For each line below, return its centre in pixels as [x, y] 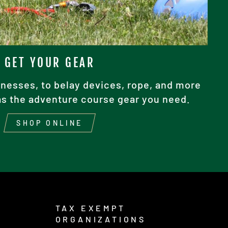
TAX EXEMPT [90, 208]
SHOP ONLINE [50, 123]
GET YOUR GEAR [50, 63]
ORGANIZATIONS [101, 219]
